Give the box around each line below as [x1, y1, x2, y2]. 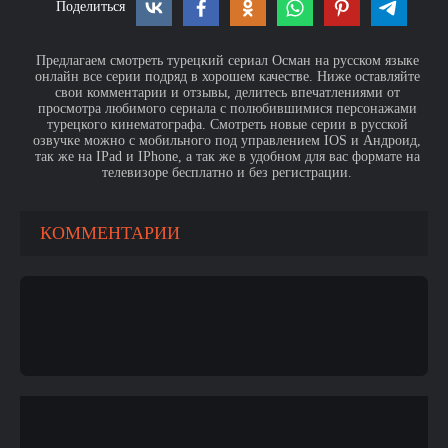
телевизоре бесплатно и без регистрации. [102, 165, 352, 180]
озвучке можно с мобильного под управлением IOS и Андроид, [33, 133, 421, 148]
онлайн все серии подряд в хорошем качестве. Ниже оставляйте [34, 69, 420, 84]
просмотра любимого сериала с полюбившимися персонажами [37, 101, 417, 116]
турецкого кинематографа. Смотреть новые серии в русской [46, 117, 408, 132]
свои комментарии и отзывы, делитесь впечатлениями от [54, 85, 400, 100]
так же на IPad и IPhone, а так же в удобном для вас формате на [34, 149, 420, 164]
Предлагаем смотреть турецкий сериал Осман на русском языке [35, 53, 419, 68]
